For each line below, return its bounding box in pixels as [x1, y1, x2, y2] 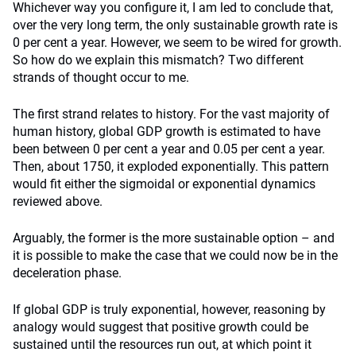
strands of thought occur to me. [13, 70, 189, 85]
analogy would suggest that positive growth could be [13, 319, 308, 335]
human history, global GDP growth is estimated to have [13, 124, 320, 139]
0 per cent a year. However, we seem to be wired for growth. [13, 35, 342, 50]
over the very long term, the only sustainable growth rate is [13, 17, 338, 33]
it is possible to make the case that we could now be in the [13, 248, 338, 263]
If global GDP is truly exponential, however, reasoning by [13, 302, 326, 317]
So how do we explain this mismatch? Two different [13, 52, 304, 68]
